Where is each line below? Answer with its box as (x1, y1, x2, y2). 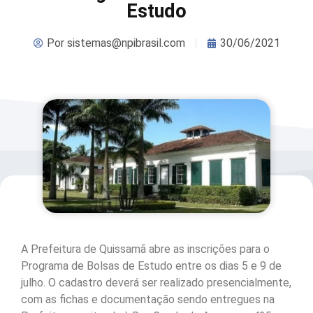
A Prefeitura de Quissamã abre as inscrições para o (21, 242, 270, 256)
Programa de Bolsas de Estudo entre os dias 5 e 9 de (21, 259, 282, 273)
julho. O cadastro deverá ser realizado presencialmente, (21, 276, 291, 290)
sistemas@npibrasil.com (64, 36, 185, 50)
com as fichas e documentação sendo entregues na (21, 293, 275, 307)
